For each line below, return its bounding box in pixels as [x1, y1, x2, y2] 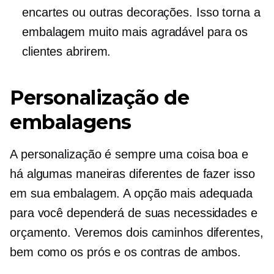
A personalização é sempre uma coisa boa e [10, 147, 248, 161]
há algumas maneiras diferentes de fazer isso [10, 167, 255, 181]
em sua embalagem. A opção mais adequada [10, 187, 253, 201]
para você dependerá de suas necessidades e [10, 206, 257, 220]
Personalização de [10, 86, 190, 110]
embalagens [10, 110, 132, 135]
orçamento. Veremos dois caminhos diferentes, [10, 226, 264, 240]
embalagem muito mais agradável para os [22, 25, 248, 39]
